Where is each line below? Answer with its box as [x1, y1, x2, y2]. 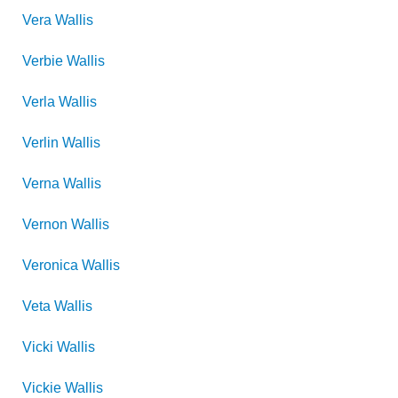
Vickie [22, 380, 61, 395]
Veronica [22, 258, 78, 273]
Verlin [22, 135, 59, 150]
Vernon [22, 217, 68, 232]
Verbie [22, 53, 63, 68]
